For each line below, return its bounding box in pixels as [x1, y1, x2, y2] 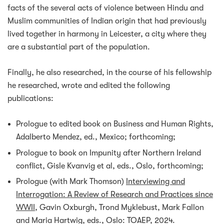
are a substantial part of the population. [7, 42, 150, 52]
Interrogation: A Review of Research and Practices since [16, 189, 213, 199]
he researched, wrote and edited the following [7, 81, 170, 90]
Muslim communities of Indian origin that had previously [7, 16, 206, 26]
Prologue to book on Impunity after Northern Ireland [16, 148, 201, 157]
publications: [7, 94, 53, 103]
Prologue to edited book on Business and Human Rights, [16, 119, 213, 129]
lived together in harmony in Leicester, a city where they [7, 29, 206, 39]
